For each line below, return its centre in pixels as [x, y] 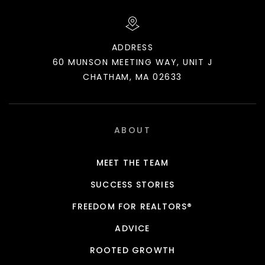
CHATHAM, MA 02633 [132, 77]
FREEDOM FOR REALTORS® [132, 207]
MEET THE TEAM [132, 163]
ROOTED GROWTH [132, 251]
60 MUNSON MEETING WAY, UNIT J [132, 62]
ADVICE [132, 229]
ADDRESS [132, 48]
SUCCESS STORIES [132, 185]
